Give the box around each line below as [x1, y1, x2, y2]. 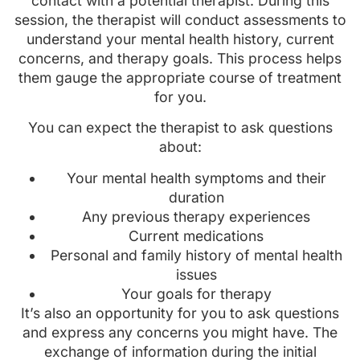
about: [158, 138, 202, 156]
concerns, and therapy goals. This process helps [18, 50, 342, 67]
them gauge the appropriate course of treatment [18, 69, 342, 87]
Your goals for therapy [121, 284, 272, 302]
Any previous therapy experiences [82, 207, 310, 225]
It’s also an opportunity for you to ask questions [21, 304, 339, 321]
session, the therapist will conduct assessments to [14, 11, 346, 29]
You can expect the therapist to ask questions [27, 119, 333, 137]
